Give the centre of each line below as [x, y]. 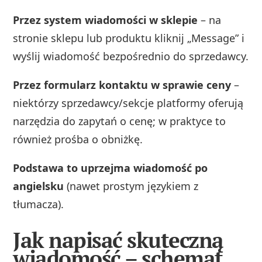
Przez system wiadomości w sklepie [106, 20]
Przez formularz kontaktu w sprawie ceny [122, 85]
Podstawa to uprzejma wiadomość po [111, 168]
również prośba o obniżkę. [78, 139]
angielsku [39, 186]
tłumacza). [39, 204]
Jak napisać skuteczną [118, 240]
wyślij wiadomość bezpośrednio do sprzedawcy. [131, 56]
